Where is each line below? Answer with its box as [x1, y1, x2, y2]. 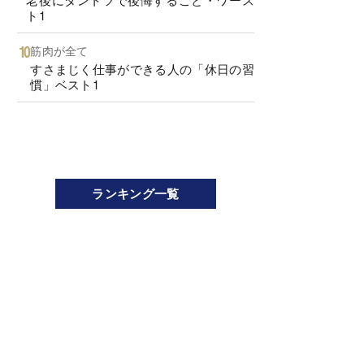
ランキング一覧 [92, 184, 180, 202]
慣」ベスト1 [30, 75, 100, 93]
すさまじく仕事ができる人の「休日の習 [30, 59, 254, 77]
